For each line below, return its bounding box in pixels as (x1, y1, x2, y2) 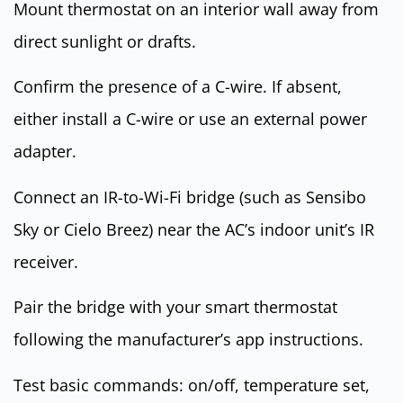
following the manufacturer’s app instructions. (13, 328, 363, 351)
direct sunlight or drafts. (13, 31, 196, 53)
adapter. (13, 140, 76, 163)
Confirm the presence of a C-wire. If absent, (13, 76, 342, 98)
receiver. (13, 250, 78, 273)
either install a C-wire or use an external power (13, 108, 367, 130)
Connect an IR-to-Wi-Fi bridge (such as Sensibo (13, 185, 366, 208)
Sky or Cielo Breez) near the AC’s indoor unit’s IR (13, 218, 374, 240)
